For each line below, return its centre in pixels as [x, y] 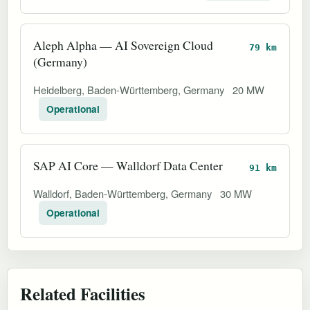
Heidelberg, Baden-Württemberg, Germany [130, 89]
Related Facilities [83, 293]
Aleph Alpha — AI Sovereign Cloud [123, 45]
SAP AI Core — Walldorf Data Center [128, 165]
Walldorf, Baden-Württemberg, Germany [124, 193]
